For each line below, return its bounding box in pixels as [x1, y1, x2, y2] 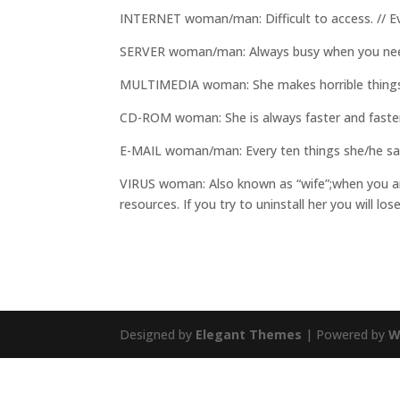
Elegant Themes [196, 326, 303, 343]
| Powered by [302, 326, 389, 343]
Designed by [120, 326, 196, 343]
